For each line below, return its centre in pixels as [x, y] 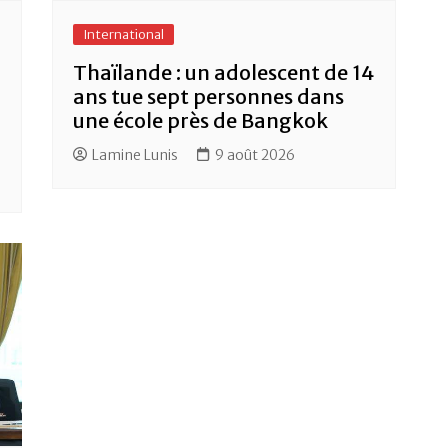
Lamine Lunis [135, 155]
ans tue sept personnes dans [209, 97]
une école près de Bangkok [201, 121]
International [124, 35]
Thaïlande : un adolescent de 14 [224, 73]
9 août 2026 [255, 155]
